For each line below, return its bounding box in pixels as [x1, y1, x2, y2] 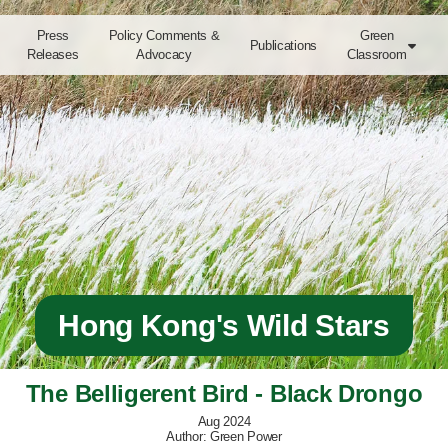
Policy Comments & [108, 28, 220, 43]
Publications [249, 37, 317, 53]
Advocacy [136, 47, 192, 62]
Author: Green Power [166, 429, 282, 444]
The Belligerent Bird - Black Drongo [25, 380, 423, 407]
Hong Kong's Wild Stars [58, 309, 390, 342]
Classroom [346, 47, 407, 62]
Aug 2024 [197, 414, 251, 429]
